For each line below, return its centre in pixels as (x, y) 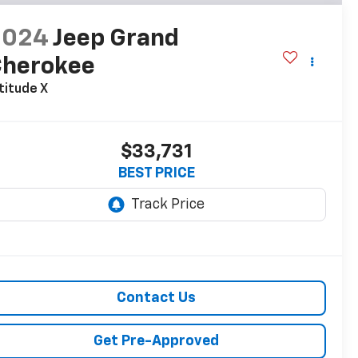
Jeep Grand (116, 39)
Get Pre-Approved (156, 341)
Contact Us (156, 298)
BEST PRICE (156, 173)
